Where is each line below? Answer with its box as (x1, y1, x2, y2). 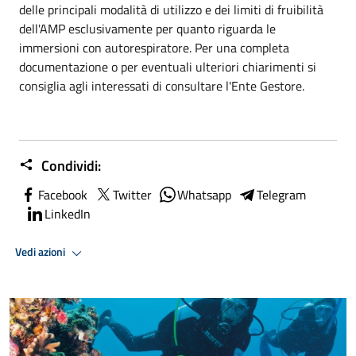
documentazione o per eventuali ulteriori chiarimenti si (19, 56, 316, 76)
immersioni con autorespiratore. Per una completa (19, 37, 289, 57)
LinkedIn (44, 203, 91, 223)
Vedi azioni (15, 243, 68, 261)
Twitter (113, 184, 152, 204)
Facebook (38, 184, 87, 204)
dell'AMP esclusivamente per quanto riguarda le (19, 18, 276, 38)
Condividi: (38, 154, 101, 176)
